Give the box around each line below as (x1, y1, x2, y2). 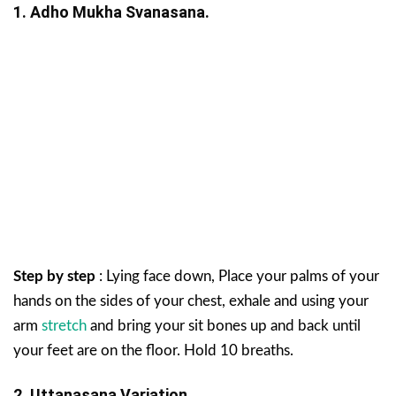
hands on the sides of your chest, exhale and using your (13, 293, 369, 308)
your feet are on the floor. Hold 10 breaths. (13, 342, 293, 358)
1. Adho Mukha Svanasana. (13, 2, 209, 21)
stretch (42, 317, 90, 333)
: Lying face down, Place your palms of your (95, 268, 379, 284)
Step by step (13, 268, 95, 284)
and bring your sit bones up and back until (90, 317, 361, 333)
